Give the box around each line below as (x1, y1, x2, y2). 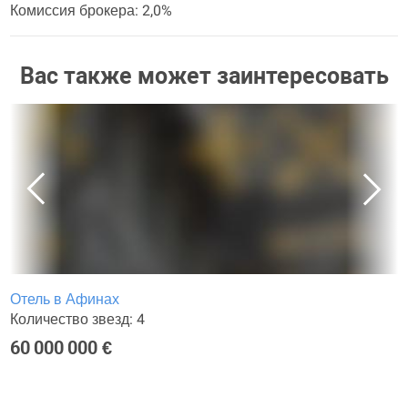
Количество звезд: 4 (10, 311, 145, 328)
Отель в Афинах (10, 291, 119, 308)
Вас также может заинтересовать (19, 63, 389, 89)
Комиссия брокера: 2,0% (10, 2, 172, 19)
